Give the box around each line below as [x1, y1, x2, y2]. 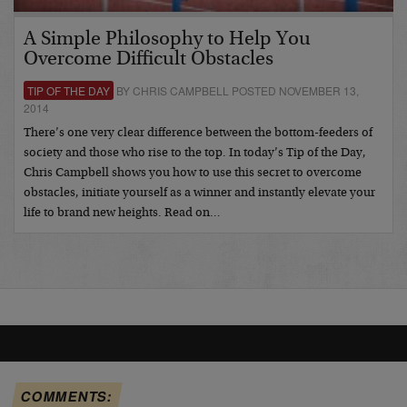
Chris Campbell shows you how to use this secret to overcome [24, 166, 362, 180]
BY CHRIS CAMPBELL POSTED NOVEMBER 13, [114, 82, 359, 98]
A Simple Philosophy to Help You [24, 29, 311, 50]
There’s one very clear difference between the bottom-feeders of [24, 126, 372, 140]
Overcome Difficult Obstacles [24, 49, 273, 70]
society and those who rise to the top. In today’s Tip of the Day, [24, 146, 366, 160]
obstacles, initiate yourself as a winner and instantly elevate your [24, 186, 375, 200]
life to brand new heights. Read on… [24, 206, 221, 220]
